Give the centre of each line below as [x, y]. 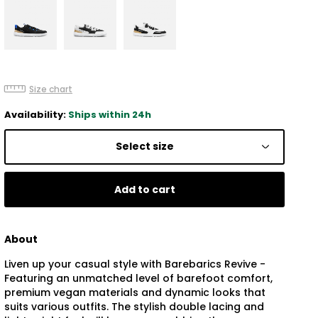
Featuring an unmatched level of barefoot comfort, [138, 278]
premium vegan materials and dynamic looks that [135, 292]
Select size [144, 147]
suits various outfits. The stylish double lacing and [134, 306]
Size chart [51, 89]
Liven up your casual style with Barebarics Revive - [135, 264]
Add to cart [144, 189]
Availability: [36, 114]
